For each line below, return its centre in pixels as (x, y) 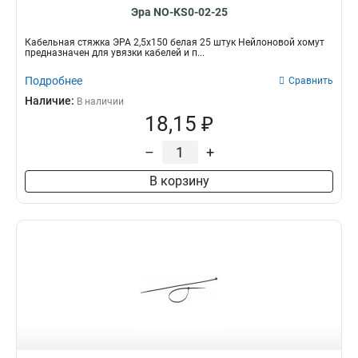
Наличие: (51, 101)
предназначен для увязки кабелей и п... (115, 53)
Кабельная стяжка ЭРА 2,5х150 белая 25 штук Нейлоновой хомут (175, 42)
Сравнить (311, 81)
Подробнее (54, 81)
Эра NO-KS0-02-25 (179, 12)
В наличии (100, 101)
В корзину (179, 181)
